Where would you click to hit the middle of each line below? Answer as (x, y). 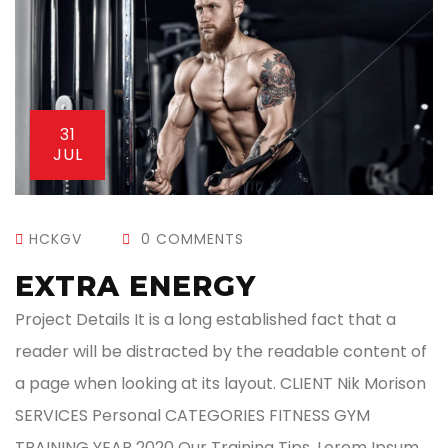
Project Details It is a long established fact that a (205, 320)
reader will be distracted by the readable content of (221, 352)
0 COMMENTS (190, 239)
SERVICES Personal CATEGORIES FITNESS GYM (192, 416)
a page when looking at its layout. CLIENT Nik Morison (220, 384)
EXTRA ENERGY (135, 286)
